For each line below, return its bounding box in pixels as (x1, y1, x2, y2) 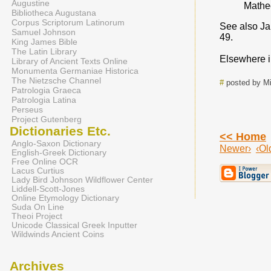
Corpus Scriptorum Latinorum (11, 18, 125, 27)
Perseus (11, 105, 43, 114)
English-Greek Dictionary (11, 148, 106, 157)
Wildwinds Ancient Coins (11, 230, 104, 239)
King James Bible (11, 37, 77, 47)
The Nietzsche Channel (11, 76, 101, 85)
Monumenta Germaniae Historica (11, 66, 139, 76)
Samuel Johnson (11, 27, 76, 37)
